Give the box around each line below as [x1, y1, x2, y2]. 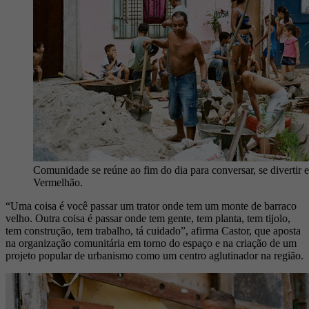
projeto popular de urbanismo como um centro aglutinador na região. [6, 250, 303, 262]
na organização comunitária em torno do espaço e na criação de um [6, 237, 297, 250]
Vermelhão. [33, 177, 83, 189]
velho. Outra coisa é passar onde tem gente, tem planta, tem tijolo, [6, 212, 290, 225]
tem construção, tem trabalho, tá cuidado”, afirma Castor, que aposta [6, 225, 301, 237]
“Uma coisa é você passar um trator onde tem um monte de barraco [6, 200, 297, 212]
